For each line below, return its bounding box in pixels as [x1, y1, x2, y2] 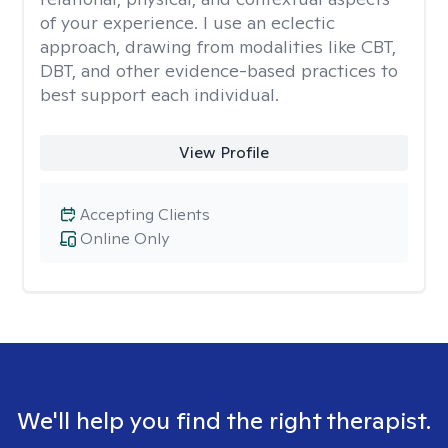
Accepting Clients [80, 204, 210, 225]
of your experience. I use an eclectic [40, 11, 335, 34]
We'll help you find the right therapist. [17, 405, 431, 436]
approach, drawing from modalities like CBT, [40, 35, 396, 58]
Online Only [80, 228, 169, 249]
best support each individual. [40, 83, 279, 106]
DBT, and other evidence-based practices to [40, 59, 398, 82]
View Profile [178, 142, 269, 163]
